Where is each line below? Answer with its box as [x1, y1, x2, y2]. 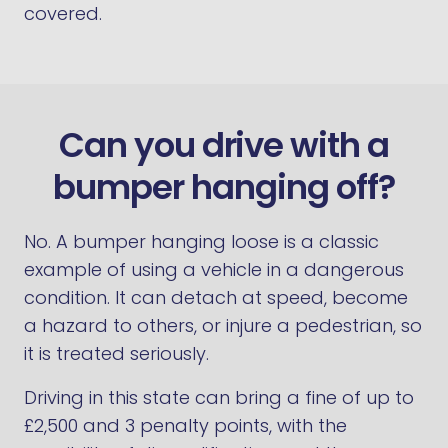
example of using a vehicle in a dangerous [24, 257, 404, 282]
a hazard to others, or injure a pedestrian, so [24, 313, 422, 338]
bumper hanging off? [53, 163, 395, 211]
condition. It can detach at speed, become [24, 285, 408, 310]
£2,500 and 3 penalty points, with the [24, 413, 347, 438]
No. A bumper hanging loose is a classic [24, 229, 379, 254]
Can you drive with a [58, 121, 390, 169]
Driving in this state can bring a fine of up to [24, 385, 414, 410]
